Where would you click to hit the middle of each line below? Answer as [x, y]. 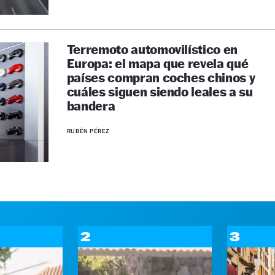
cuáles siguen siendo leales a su [160, 92]
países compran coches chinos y [161, 78]
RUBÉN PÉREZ [88, 131]
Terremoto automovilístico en [152, 49]
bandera [91, 106]
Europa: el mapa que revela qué [157, 64]
